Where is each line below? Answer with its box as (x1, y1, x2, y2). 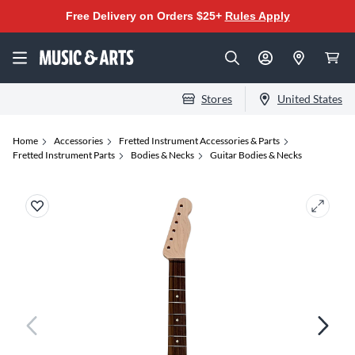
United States (277, 92, 342, 105)
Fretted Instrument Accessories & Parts (119, 135, 280, 147)
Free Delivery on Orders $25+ (65, 10, 225, 22)
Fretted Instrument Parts (13, 149, 115, 161)
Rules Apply (224, 10, 290, 22)
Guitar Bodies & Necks (210, 149, 302, 161)
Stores (201, 92, 232, 105)
